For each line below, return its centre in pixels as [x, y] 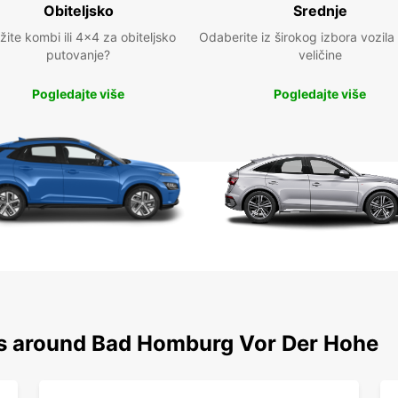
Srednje [320, 11]
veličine [320, 55]
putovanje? [78, 55]
